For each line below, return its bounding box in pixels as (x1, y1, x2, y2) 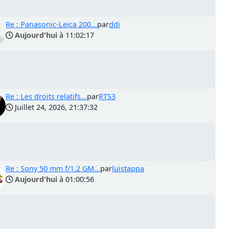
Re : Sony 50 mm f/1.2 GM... (6, 164, 101, 173)
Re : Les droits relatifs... (6, 91, 87, 101)
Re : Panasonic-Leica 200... (6, 19, 98, 29)
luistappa (112, 164, 145, 173)
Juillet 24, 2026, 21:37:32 (13, 102, 98, 112)
